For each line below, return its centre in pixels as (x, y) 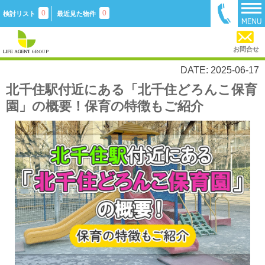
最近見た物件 (76, 14)
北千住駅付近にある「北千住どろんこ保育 (132, 89)
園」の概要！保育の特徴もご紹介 (105, 106)
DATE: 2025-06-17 (220, 70)
